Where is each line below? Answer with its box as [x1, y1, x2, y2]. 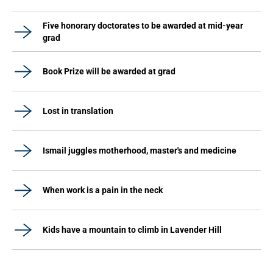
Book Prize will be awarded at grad [43, 66, 175, 76]
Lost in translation [43, 106, 113, 116]
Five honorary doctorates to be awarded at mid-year [43, 21, 243, 30]
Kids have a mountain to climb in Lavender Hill [43, 225, 222, 235]
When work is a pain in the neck [43, 185, 163, 195]
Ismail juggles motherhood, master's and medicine [43, 146, 236, 155]
